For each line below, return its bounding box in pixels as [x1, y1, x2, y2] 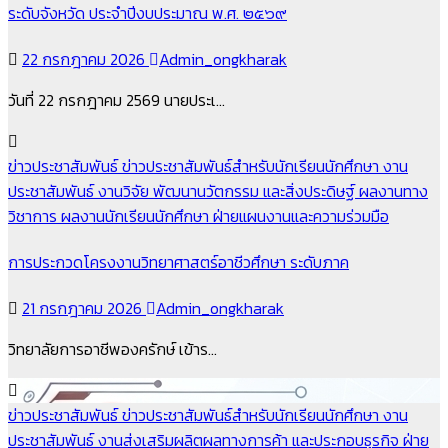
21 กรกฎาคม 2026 [22, 296, 146, 321]
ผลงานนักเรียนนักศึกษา [61, 203, 213, 228]
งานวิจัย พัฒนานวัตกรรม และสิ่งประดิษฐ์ [98, 178, 359, 203]
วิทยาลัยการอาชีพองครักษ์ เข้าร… [8, 337, 217, 362]
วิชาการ [8, 203, 61, 228]
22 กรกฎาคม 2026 [22, 46, 149, 71]
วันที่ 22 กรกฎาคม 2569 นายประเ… [8, 87, 225, 112]
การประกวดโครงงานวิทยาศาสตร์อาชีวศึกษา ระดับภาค [8, 250, 349, 275]
